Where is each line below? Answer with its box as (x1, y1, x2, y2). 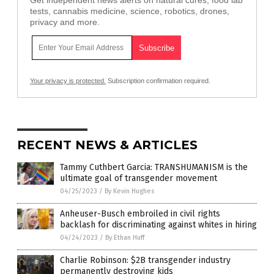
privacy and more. (30, 17, 100, 28)
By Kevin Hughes (105, 187, 154, 196)
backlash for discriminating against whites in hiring (60, 220, 257, 231)
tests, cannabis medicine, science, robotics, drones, (30, 6, 229, 17)
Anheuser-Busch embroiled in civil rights (60, 209, 220, 220)
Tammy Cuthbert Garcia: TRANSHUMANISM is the (60, 162, 248, 173)
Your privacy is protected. (30, 77, 106, 85)
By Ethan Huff (105, 234, 144, 242)
